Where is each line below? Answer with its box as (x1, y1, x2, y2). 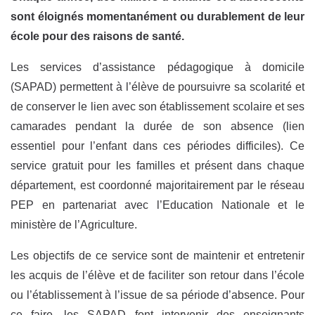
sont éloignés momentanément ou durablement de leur (11, 10, 304, 22)
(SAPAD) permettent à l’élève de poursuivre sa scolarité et (11, 80, 304, 93)
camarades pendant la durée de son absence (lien (11, 120, 304, 132)
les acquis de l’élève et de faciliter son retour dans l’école (11, 269, 304, 281)
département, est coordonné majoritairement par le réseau (11, 179, 304, 191)
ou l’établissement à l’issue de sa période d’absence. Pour (11, 288, 304, 301)
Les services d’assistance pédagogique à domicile (11, 60, 304, 73)
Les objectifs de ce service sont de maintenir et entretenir (11, 249, 304, 262)
